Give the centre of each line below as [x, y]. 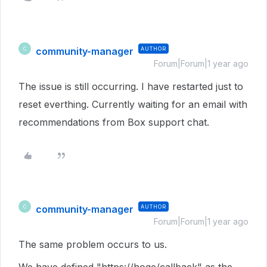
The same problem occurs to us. [93, 244]
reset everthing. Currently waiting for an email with [133, 104]
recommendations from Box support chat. [114, 122]
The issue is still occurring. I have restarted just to [131, 86]
